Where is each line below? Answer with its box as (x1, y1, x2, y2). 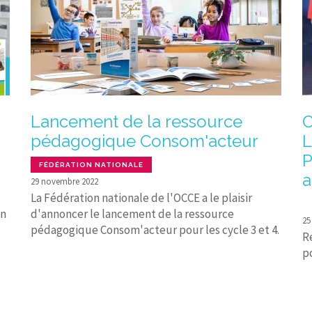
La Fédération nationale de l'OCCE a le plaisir (31, 190, 252, 206)
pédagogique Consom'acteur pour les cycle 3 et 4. (31, 222, 279, 238)
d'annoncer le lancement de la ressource (31, 206, 234, 222)
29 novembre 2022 (31, 175, 98, 188)
